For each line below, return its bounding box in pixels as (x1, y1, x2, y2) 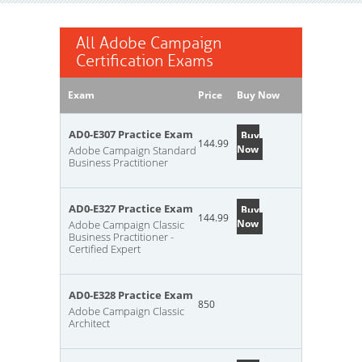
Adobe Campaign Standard (69, 143, 196, 158)
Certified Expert (69, 242, 141, 256)
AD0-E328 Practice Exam (69, 288, 193, 302)
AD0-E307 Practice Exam (69, 127, 193, 141)
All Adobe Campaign (76, 33, 221, 53)
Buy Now (237, 88, 280, 102)
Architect (69, 316, 110, 330)
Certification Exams (76, 51, 213, 71)
